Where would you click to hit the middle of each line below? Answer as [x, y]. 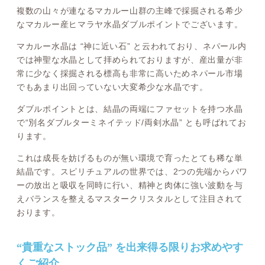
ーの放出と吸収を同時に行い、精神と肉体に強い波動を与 [130, 185]
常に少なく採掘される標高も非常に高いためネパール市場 [130, 74]
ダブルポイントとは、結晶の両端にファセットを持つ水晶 [130, 109]
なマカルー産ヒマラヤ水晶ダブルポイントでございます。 [130, 25]
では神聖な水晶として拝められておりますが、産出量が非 [130, 60]
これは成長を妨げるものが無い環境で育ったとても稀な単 [130, 158]
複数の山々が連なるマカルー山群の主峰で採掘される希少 [130, 11]
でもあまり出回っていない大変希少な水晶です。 [112, 87]
